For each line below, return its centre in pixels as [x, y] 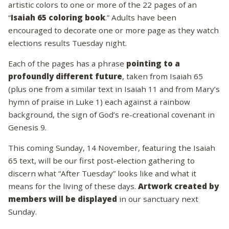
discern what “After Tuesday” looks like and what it [102, 173]
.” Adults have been [141, 17]
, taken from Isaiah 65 [163, 76]
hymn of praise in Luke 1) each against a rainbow [99, 101]
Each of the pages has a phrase [67, 63]
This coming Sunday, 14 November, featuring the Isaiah [112, 147]
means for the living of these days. [73, 186]
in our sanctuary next [158, 199]
